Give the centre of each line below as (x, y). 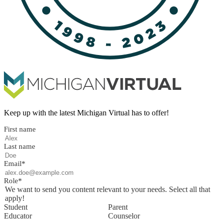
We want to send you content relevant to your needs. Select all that (108, 190)
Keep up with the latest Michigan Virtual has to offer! (86, 113)
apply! (15, 198)
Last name (20, 147)
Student (16, 207)
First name (20, 129)
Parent (118, 207)
